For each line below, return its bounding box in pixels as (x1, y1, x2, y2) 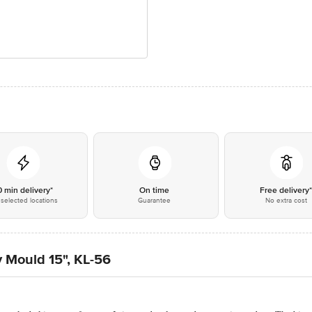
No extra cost (265, 196, 307, 205)
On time (139, 185, 170, 196)
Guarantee (138, 196, 171, 205)
